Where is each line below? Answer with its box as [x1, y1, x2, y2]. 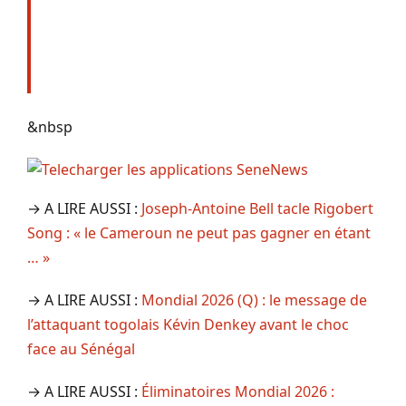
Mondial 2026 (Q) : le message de [141, 289, 367, 310]
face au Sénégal [27, 338, 135, 359]
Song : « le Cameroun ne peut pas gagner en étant [27, 222, 371, 243]
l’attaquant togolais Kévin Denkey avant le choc [27, 314, 349, 334]
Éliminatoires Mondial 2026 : [141, 381, 334, 401]
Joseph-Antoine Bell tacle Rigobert [141, 198, 373, 218]
